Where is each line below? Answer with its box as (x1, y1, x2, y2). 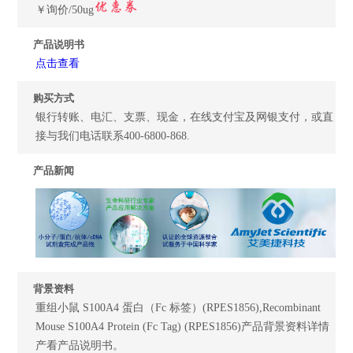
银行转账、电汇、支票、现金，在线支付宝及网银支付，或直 (35, 111, 334, 123)
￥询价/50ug (35, 4, 95, 16)
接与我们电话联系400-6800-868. (35, 130, 191, 142)
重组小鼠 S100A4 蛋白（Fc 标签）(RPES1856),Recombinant (35, 301, 321, 314)
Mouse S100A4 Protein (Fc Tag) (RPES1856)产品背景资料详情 (35, 320, 330, 333)
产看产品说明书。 (35, 339, 124, 351)
